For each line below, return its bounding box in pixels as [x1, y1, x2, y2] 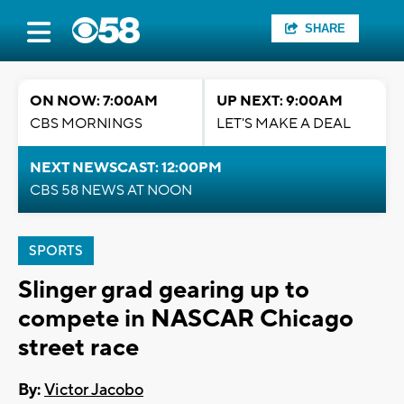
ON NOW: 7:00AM [30, 92, 158, 110]
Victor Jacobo [44, 380, 143, 401]
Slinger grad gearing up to [18, 274, 309, 306]
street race [18, 332, 139, 363]
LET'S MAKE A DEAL [216, 115, 351, 133]
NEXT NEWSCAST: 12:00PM [30, 159, 222, 177]
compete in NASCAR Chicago [18, 303, 353, 335]
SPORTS [29, 243, 83, 260]
